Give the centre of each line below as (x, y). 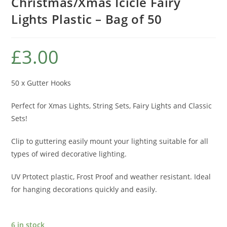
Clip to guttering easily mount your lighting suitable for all (110, 141)
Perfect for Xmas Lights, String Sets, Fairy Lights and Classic (112, 106)
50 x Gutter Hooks (41, 83)
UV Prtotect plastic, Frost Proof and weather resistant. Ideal (111, 177)
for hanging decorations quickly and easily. (84, 190)
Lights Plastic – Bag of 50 (87, 19)
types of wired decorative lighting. (69, 154)
